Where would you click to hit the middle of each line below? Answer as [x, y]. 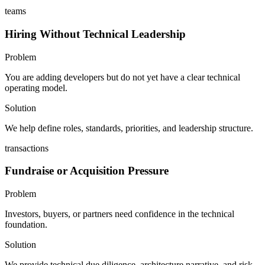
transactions [27, 148]
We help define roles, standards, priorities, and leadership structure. [129, 128]
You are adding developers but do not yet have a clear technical [122, 77]
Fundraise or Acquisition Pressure [87, 171]
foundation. [26, 224]
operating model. [36, 88]
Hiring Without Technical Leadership [95, 34]
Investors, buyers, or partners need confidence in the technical [119, 214]
